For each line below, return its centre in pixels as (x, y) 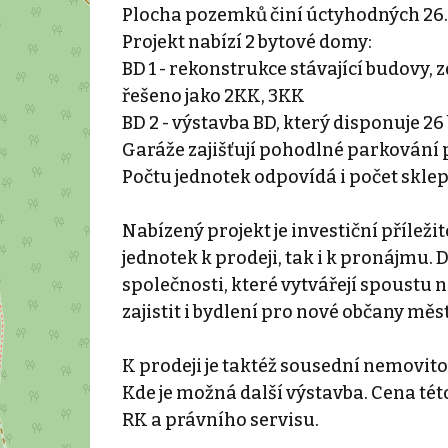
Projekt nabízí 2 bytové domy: (246, 41)
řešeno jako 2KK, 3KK (213, 95)
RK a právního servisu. (220, 419)
